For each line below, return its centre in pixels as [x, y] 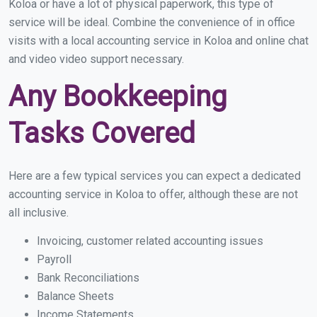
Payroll [54, 260]
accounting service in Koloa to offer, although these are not [153, 195]
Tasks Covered [102, 134]
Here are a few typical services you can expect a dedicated [155, 176]
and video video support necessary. [96, 59]
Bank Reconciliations [88, 278]
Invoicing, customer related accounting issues [150, 241]
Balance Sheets [75, 296]
